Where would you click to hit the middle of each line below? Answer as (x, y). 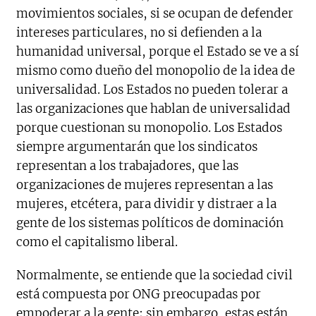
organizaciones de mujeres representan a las (145, 185)
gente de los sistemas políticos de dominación (150, 223)
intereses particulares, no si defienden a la (139, 33)
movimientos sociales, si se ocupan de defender (155, 14)
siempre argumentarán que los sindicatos (137, 147)
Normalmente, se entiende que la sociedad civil (155, 275)
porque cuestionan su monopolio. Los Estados (150, 128)
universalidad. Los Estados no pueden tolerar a (152, 90)
